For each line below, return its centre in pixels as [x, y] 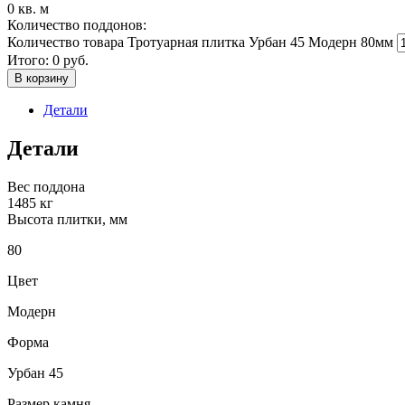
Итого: [30, 60]
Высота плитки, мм [67, 219]
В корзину [42, 78]
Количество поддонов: [77, 24]
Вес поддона [46, 186]
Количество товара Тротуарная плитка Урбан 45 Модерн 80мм [200, 42]
